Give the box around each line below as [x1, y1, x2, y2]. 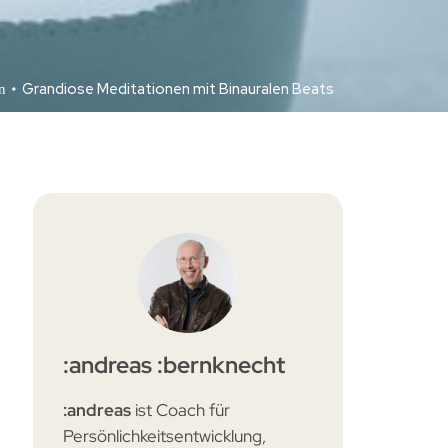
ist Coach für [131, 398, 231, 421]
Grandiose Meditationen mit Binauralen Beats [22, 79, 334, 100]
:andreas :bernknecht [63, 349, 286, 380]
